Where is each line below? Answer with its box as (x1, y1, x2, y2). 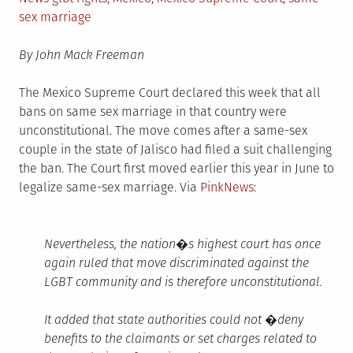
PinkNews (200, 179, 254, 195)
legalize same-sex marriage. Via (19, 179, 200, 195)
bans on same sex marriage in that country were (19, 103, 287, 119)
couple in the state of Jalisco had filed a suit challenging (19, 141, 332, 157)
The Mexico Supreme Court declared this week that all (19, 84, 321, 100)
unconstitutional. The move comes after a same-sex (19, 122, 307, 138)
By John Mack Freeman (19, 46, 144, 62)
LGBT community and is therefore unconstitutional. (44, 273, 322, 289)
